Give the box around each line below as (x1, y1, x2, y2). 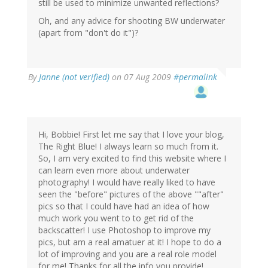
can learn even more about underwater (38, 165, 190, 176)
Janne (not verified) (39, 71, 109, 83)
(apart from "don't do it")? (38, 27, 138, 39)
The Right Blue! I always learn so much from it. (38, 141, 218, 153)
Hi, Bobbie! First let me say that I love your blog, (38, 129, 224, 141)
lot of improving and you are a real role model (38, 248, 217, 260)
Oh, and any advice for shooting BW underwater (38, 15, 225, 27)
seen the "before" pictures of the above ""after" (38, 188, 224, 200)
